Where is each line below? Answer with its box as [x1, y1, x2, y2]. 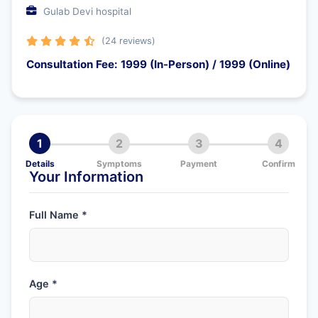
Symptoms [97, 158, 142, 169]
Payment [180, 158, 217, 169]
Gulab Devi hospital [43, 6, 131, 17]
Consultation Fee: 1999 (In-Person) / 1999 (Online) [26, 57, 290, 71]
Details [25, 158, 55, 169]
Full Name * [29, 209, 87, 221]
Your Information [29, 168, 143, 185]
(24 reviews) [102, 35, 155, 46]
